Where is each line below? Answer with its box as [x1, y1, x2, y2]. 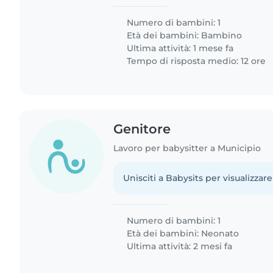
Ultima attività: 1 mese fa [124, 43, 234, 54]
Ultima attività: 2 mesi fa [124, 240, 233, 252]
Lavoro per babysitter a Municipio [113, 142, 261, 154]
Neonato [201, 227, 239, 239]
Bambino [201, 30, 243, 41]
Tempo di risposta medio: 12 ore [124, 55, 266, 67]
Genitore [113, 121, 171, 137]
